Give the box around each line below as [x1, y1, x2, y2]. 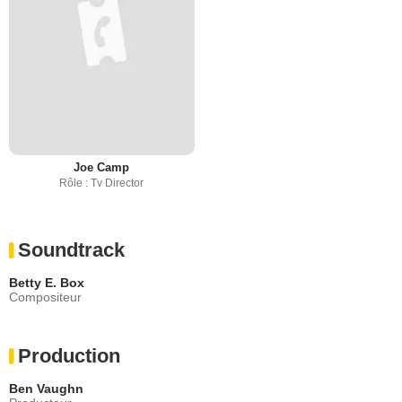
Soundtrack [18, 238, 125, 261]
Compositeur [9, 289, 82, 304]
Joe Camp [74, 160, 130, 174]
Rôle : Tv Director [59, 176, 144, 189]
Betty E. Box [9, 275, 84, 290]
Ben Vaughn [9, 380, 83, 396]
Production [18, 344, 120, 367]
